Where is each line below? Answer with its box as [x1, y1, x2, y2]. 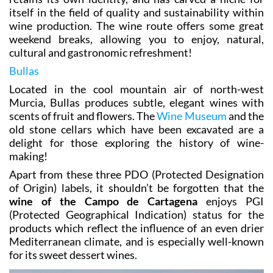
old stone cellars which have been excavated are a [9, 122, 264, 136]
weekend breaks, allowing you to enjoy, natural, [9, 32, 264, 46]
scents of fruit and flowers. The [9, 109, 157, 123]
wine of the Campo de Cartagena [9, 194, 198, 208]
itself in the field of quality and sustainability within [9, 5, 264, 19]
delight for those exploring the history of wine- [9, 136, 264, 150]
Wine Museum [157, 109, 227, 123]
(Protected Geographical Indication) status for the [9, 208, 264, 222]
